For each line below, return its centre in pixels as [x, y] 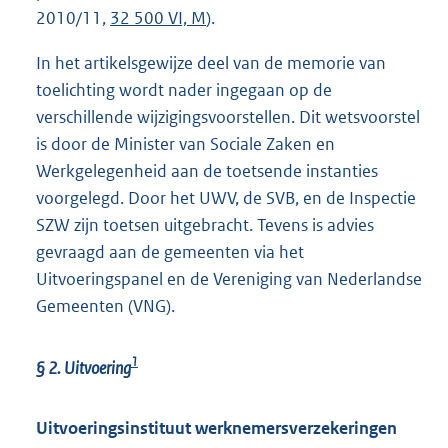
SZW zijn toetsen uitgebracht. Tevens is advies [205, 224]
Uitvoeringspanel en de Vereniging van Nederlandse [229, 278]
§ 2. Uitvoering [83, 367]
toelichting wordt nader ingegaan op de [184, 89]
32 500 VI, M [158, 17]
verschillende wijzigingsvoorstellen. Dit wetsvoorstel [228, 116]
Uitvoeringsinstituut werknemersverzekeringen [216, 427]
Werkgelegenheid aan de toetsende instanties [207, 170]
